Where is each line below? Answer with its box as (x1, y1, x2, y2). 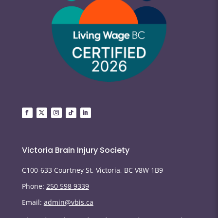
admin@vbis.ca (43, 197, 93, 207)
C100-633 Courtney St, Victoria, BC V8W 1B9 (21, 165, 163, 175)
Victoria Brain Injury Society (21, 144, 129, 156)
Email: (21, 197, 44, 207)
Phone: (21, 181, 46, 191)
